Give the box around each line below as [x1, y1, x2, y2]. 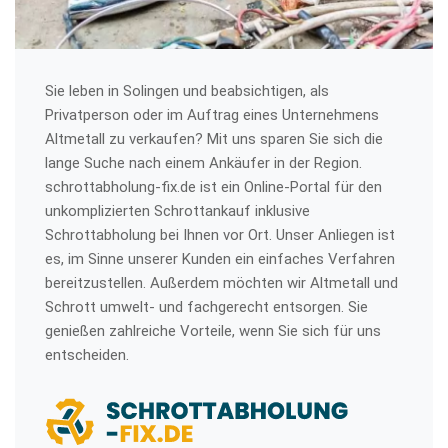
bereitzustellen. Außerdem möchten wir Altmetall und [45, 274, 398, 292]
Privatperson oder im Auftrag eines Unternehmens [45, 106, 379, 124]
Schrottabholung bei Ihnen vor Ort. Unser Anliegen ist [45, 226, 395, 244]
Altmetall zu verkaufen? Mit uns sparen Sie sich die [45, 130, 383, 148]
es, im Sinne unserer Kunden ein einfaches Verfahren [45, 250, 395, 268]
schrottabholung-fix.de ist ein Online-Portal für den [45, 178, 382, 196]
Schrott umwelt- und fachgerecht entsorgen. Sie [45, 298, 368, 316]
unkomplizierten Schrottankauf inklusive [45, 202, 310, 220]
